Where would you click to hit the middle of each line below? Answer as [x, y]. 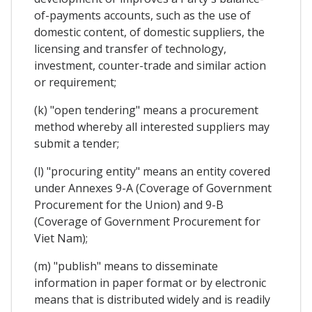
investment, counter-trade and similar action [150, 65]
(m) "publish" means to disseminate [126, 266]
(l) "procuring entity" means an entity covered [152, 171]
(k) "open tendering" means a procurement [146, 110]
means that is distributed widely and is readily [152, 299]
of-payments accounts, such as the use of [142, 15]
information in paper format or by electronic [150, 282]
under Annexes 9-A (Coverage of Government [153, 188]
